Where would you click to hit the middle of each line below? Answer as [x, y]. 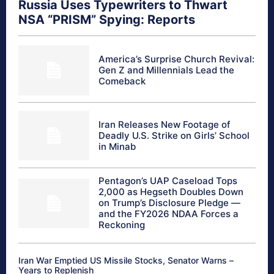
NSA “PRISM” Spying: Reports [107, 20]
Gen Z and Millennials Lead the [167, 70]
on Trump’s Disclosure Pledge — [170, 203]
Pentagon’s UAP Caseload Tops [168, 181]
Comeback [122, 81]
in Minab [117, 146]
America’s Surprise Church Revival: [177, 59]
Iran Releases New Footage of [165, 124]
